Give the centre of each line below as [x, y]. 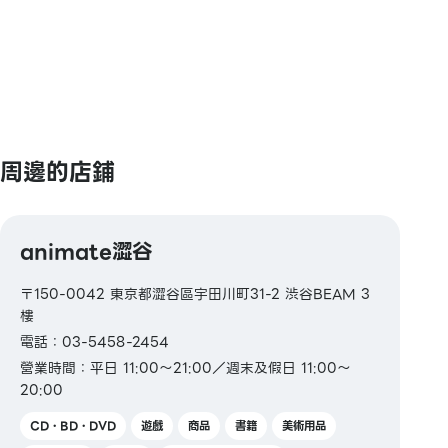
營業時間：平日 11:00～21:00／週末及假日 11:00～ [185, 367]
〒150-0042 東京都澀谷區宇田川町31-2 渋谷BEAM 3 [195, 293]
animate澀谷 [86, 251]
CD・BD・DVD [73, 425]
